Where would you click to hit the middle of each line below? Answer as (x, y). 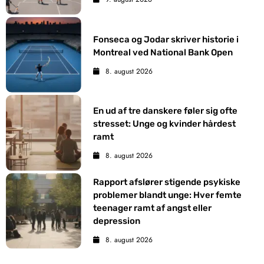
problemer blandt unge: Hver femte (168, 195)
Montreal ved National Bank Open (163, 52)
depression (117, 221)
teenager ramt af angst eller (153, 208)
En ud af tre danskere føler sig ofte (166, 111)
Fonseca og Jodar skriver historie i (166, 39)
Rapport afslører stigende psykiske (167, 182)
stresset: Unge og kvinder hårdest (165, 124)
